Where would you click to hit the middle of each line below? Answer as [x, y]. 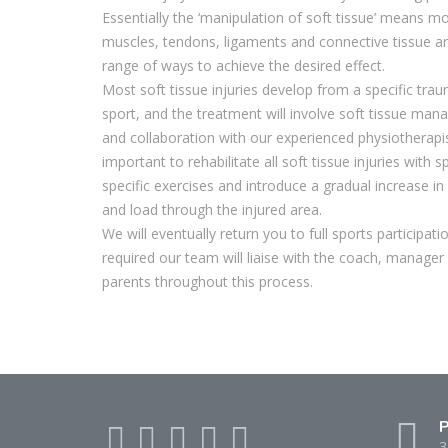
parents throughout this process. [207, 281]
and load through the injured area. [212, 209]
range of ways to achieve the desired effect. [243, 65]
